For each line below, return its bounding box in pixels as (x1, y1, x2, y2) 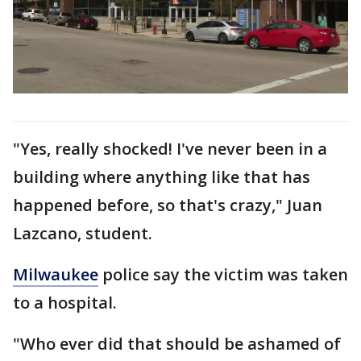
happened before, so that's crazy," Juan (13, 193, 322, 216)
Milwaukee (13, 263, 98, 285)
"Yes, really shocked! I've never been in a (13, 137, 327, 160)
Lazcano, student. (13, 222, 156, 244)
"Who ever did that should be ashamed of (13, 332, 341, 355)
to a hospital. (13, 291, 121, 313)
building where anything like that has (13, 165, 310, 188)
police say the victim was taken (98, 263, 348, 285)
